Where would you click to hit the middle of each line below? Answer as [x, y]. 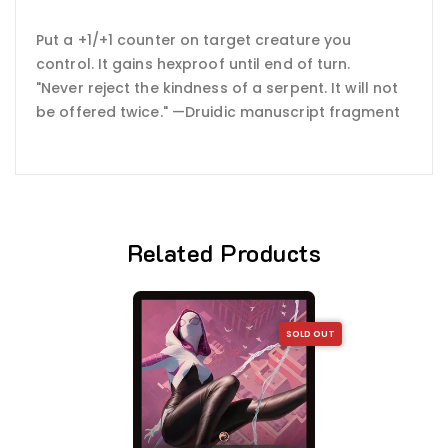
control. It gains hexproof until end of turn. [193, 63]
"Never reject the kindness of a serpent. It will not [217, 87]
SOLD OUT [310, 333]
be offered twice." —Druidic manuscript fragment [218, 111]
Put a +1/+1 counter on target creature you [194, 39]
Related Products [224, 253]
